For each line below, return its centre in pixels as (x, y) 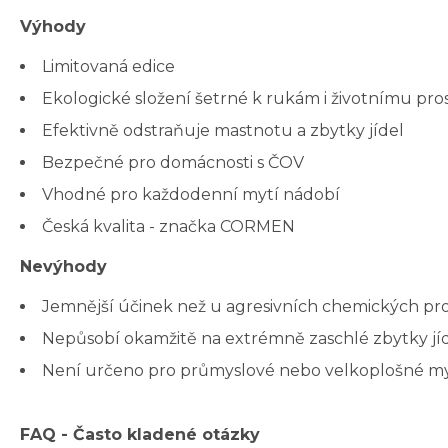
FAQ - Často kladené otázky (140, 435)
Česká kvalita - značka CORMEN (168, 227)
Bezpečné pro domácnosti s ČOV (173, 163)
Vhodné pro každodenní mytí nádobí (191, 195)
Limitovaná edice (108, 67)
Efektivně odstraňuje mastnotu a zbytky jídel (223, 131)
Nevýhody (63, 267)
